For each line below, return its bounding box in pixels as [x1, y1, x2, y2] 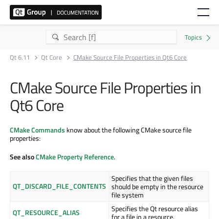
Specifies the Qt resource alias [111, 203, 198, 214]
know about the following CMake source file [65, 124, 192, 135]
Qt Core [41, 52, 63, 62]
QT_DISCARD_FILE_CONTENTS [13, 180, 106, 191]
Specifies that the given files [111, 173, 193, 183]
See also [10, 151, 36, 162]
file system [111, 189, 144, 200]
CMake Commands [10, 124, 65, 135]
